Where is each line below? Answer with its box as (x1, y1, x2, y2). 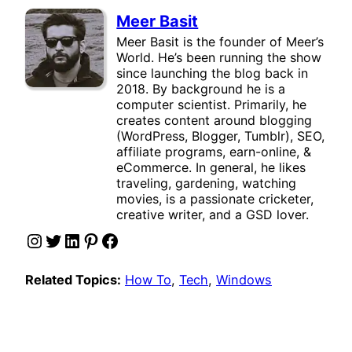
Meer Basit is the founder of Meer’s (116, 34, 324, 50)
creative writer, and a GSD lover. (116, 207, 310, 223)
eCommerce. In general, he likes (116, 159, 306, 176)
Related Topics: (25, 271, 121, 288)
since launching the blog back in (116, 65, 309, 82)
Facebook (100, 228, 110, 251)
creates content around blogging (116, 112, 313, 129)
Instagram (24, 228, 41, 251)
